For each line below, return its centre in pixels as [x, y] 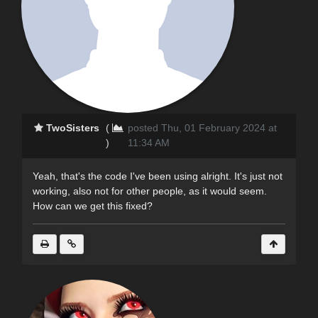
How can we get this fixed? [93, 205]
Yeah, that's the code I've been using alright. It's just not [158, 176]
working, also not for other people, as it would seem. [150, 191]
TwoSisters [73, 127]
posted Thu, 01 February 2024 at [202, 127]
